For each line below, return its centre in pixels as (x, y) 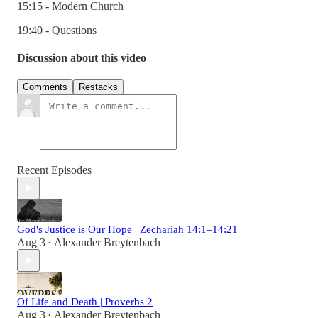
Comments (45, 87)
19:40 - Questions (57, 30)
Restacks (98, 87)
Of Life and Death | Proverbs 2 (85, 302)
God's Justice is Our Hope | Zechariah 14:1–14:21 (127, 230)
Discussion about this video (82, 58)
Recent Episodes (54, 170)
